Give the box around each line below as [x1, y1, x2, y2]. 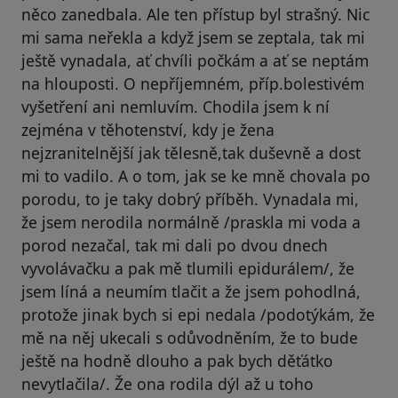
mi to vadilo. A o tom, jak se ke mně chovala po [21, 165, 370, 187]
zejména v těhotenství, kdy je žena [21, 119, 275, 141]
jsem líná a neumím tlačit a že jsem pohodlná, [21, 281, 361, 303]
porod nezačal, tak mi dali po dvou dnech [21, 235, 328, 257]
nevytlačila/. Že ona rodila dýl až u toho [21, 373, 314, 395]
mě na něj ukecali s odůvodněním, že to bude [21, 327, 358, 349]
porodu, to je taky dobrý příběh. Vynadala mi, [21, 188, 359, 211]
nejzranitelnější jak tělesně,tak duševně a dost [21, 142, 361, 164]
